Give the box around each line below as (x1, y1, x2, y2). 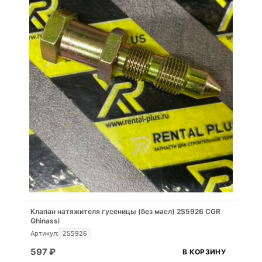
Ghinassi (30, 216, 60, 225)
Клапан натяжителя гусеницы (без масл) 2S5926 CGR (30, 206, 177, 216)
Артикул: (30, 229, 58, 237)
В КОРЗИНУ (182, 247, 226, 256)
